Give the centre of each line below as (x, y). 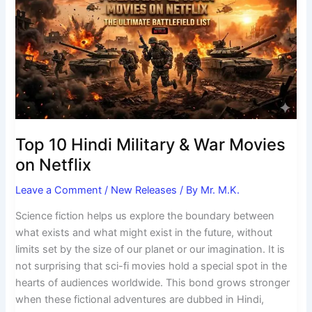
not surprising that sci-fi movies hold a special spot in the (151, 266)
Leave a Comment (59, 190)
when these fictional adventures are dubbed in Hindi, (140, 300)
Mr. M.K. (220, 190)
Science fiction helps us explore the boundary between (145, 216)
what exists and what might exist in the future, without (144, 233)
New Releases (144, 190)
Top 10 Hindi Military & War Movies (151, 144)
